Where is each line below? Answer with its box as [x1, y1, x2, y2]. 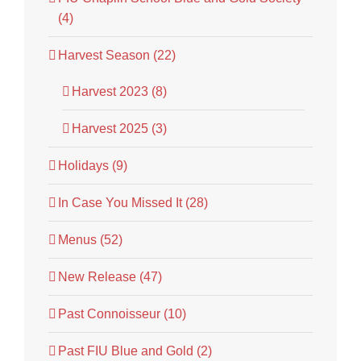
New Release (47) [58, 270, 162, 284]
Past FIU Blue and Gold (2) [58, 344, 212, 359]
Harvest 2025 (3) [72, 122, 167, 136]
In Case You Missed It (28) [58, 196, 208, 210]
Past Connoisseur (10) [58, 307, 186, 322]
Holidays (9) [58, 159, 127, 173]
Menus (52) [58, 233, 122, 247]
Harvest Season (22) [58, 48, 176, 63]
